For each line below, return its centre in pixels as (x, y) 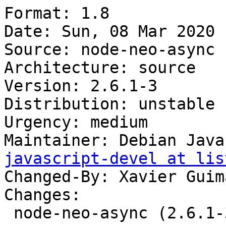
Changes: (42, 195)
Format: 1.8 (57, 13)
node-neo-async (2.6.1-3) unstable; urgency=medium (9, 213)
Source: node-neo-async (109, 50)
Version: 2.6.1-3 (81, 86)
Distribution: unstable (109, 104)
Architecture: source (100, 68)
